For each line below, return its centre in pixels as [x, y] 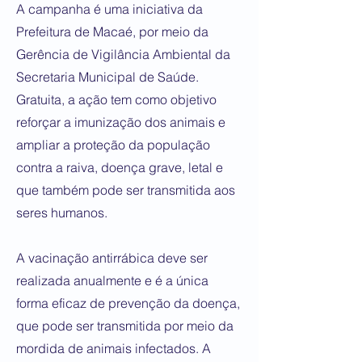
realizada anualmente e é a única [112, 280]
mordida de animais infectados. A [114, 348]
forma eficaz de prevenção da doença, [128, 303]
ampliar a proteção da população [113, 145]
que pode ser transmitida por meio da [125, 326]
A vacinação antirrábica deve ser [112, 258]
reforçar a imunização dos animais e [121, 122]
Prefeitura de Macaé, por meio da [112, 32]
